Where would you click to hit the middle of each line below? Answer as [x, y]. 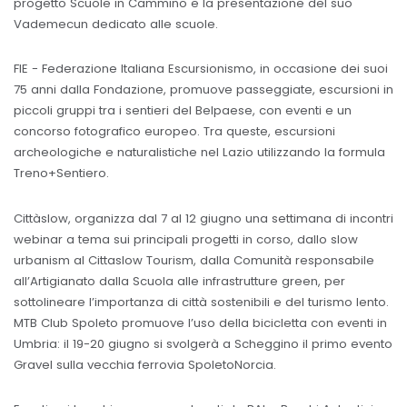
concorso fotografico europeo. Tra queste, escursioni [174, 132]
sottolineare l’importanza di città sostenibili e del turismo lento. [201, 302]
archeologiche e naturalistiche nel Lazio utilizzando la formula [199, 153]
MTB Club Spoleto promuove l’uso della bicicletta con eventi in [200, 323]
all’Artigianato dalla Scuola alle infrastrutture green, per [179, 281]
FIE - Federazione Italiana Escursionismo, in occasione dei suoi [201, 69]
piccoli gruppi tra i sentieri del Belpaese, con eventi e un [183, 111]
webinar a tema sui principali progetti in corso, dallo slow [186, 239]
